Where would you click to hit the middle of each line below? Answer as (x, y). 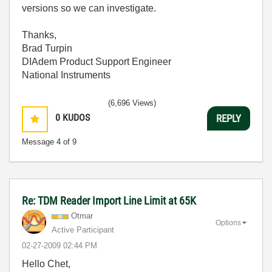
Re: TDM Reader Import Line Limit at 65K (109, 201)
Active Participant (83, 230)
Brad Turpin (47, 48)
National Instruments (66, 75)
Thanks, (39, 35)
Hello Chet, (46, 264)
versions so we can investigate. (89, 8)
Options (228, 223)
